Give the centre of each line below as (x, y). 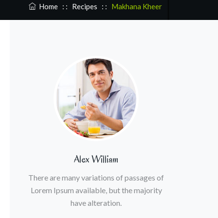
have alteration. (96, 203)
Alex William (96, 159)
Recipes (84, 6)
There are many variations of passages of (96, 177)
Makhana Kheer (136, 6)
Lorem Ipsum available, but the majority (96, 190)
